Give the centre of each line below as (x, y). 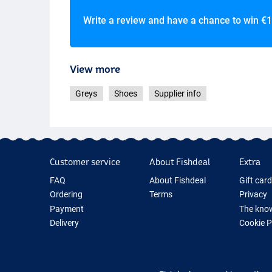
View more (95, 69)
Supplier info (177, 94)
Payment (67, 209)
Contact (65, 265)
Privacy (253, 195)
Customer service (85, 161)
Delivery (64, 223)
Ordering (66, 195)
